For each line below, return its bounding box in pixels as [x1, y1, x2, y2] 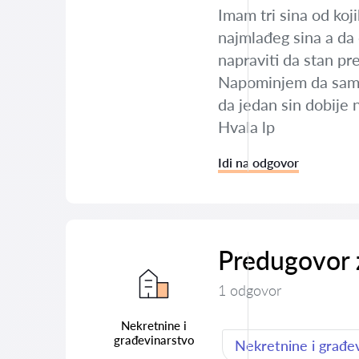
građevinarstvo [113, 333, 195, 347]
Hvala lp [218, 117, 275, 136]
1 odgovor [218, 281, 281, 299]
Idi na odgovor [218, 155, 299, 170]
